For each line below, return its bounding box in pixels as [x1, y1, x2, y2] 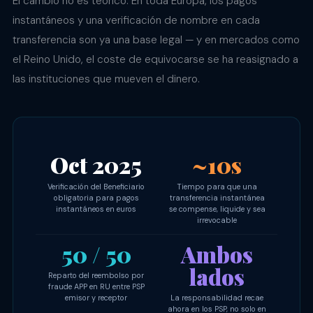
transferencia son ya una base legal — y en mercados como [13, 33, 300, 48]
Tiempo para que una [177, 181, 257, 191]
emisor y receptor [65, 293, 127, 303]
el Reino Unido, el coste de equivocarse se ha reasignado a [13, 52, 298, 67]
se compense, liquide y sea [168, 203, 265, 214]
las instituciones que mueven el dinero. [13, 72, 200, 87]
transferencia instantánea [169, 192, 265, 203]
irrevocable [197, 214, 237, 225]
